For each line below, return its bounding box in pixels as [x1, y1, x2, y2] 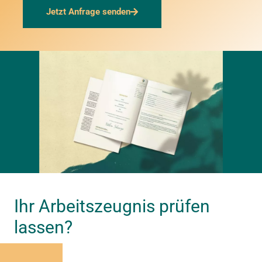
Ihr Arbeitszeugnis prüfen [14, 196, 210, 217]
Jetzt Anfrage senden [46, 6, 130, 17]
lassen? [14, 217, 77, 238]
